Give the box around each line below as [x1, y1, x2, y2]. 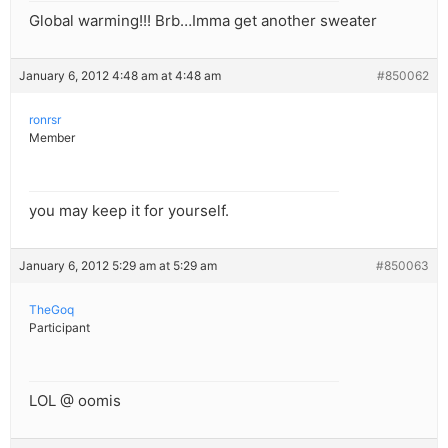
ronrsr [29, 112, 61, 128]
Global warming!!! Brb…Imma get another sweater [29, 11, 377, 31]
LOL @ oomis [29, 391, 121, 411]
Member [29, 130, 75, 146]
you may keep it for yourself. [29, 201, 229, 221]
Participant [29, 320, 90, 336]
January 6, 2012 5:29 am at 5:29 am [19, 258, 217, 274]
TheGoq [29, 302, 74, 318]
